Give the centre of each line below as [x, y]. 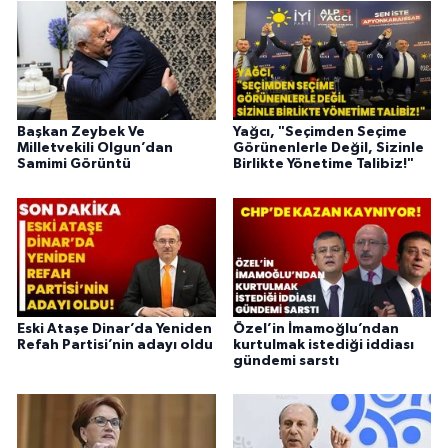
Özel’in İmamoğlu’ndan [315, 328]
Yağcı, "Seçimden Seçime [319, 132]
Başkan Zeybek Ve [81, 132]
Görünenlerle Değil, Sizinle [328, 148]
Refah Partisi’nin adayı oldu [115, 344]
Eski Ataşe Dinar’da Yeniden [114, 328]
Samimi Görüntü [74, 164]
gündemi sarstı [285, 360]
